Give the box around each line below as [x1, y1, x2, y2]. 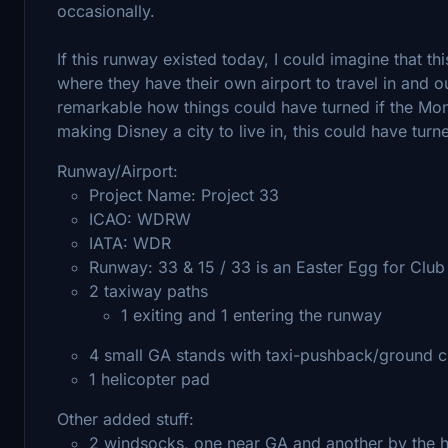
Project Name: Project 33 [89, 184, 279, 205]
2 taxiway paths [89, 280, 208, 301]
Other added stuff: [57, 408, 194, 429]
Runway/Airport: [57, 160, 178, 181]
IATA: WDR [89, 232, 171, 253]
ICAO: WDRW [89, 208, 191, 229]
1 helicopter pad [89, 368, 210, 389]
